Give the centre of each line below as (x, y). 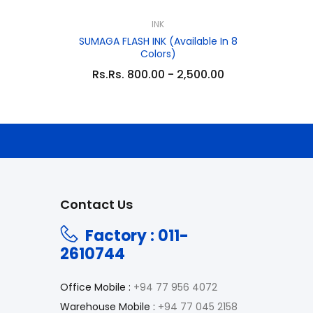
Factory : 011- (137, 236)
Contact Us (96, 204)
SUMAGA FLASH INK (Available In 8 (158, 41)
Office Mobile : (95, 287)
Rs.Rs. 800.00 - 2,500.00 (158, 74)
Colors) (158, 54)
